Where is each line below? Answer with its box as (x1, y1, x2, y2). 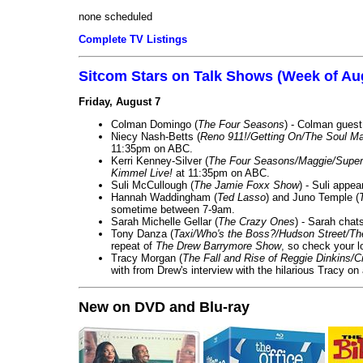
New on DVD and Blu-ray (79, 298, 250, 315)
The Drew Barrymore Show (156, 239, 281, 252)
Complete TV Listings (79, 32, 187, 45)
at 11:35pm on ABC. (173, 166, 270, 179)
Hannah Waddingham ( (111, 190, 217, 203)
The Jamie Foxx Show (194, 178, 299, 191)
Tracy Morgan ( (111, 251, 182, 264)
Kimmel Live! (111, 166, 173, 179)
